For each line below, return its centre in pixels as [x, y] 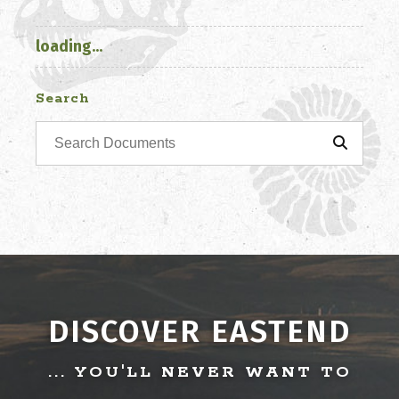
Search [63, 98]
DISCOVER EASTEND [199, 331]
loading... [69, 46]
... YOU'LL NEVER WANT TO [199, 372]
